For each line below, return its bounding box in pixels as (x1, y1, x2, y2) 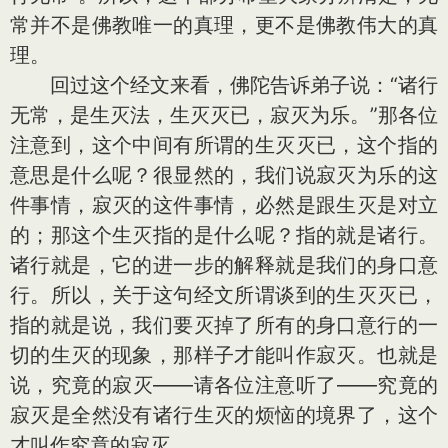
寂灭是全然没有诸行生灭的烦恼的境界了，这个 (10, 403, 438, 427)
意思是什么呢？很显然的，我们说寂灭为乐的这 (10, 163, 438, 187)
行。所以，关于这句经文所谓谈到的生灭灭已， (10, 283, 438, 307)
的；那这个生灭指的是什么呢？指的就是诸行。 (10, 223, 438, 247)
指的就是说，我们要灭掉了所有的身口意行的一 (10, 313, 438, 337)
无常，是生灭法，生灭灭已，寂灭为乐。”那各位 (10, 103, 438, 127)
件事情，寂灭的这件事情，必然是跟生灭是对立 (10, 193, 438, 217)
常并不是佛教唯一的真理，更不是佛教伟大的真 (10, 13, 438, 37)
